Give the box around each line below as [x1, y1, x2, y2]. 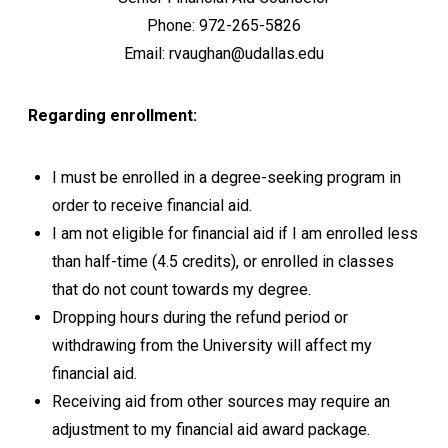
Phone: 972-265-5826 [147, 16, 301, 35]
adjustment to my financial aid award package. [52, 420, 370, 439]
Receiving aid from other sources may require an [52, 392, 390, 411]
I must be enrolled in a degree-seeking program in [52, 168, 401, 187]
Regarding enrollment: [28, 106, 197, 125]
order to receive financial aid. [52, 196, 252, 215]
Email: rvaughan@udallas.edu [124, 44, 324, 63]
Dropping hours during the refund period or [52, 308, 348, 327]
